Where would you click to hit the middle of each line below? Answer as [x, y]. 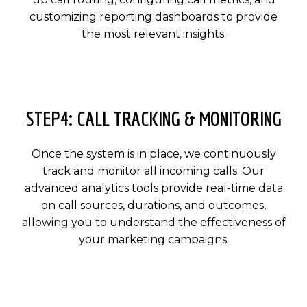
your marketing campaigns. [153, 239]
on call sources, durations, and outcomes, [153, 205]
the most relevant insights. [153, 34]
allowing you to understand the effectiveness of [153, 222]
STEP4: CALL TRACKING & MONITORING [153, 118]
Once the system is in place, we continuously [153, 153]
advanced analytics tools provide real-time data [153, 188]
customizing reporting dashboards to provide [153, 16]
